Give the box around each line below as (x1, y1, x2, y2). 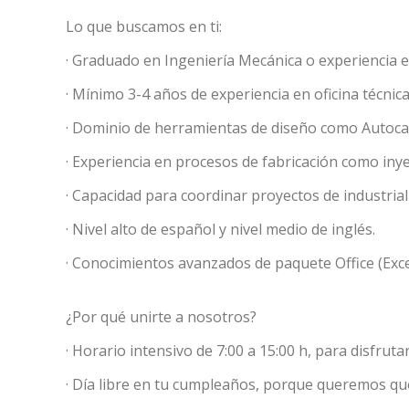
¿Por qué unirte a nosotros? (66, 307, 257, 327)
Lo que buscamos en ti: (66, 16, 222, 37)
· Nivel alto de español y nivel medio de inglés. (66, 219, 375, 239)
